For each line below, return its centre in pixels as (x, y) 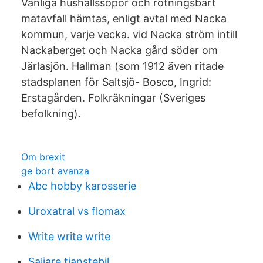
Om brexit (43, 157)
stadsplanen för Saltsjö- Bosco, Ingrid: (116, 82)
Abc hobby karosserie (82, 186)
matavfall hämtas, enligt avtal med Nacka (124, 18)
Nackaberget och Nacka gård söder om (119, 50)
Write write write (69, 236)
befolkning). (51, 114)
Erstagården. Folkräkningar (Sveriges (113, 98)
